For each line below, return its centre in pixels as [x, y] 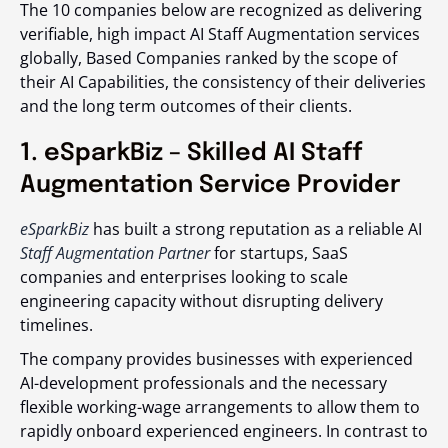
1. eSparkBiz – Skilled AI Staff [191, 153]
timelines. [56, 324]
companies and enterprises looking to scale [184, 276]
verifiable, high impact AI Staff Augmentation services [220, 33]
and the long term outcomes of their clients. [186, 105]
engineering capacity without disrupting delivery [201, 300]
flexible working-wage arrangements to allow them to [220, 406]
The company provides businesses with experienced [216, 358]
